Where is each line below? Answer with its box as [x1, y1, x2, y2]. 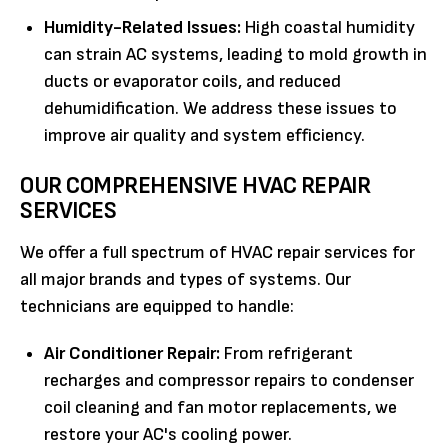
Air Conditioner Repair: [44, 343, 220, 365]
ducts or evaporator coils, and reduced [44, 71, 341, 93]
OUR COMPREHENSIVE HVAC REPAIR [20, 171, 371, 201]
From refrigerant [220, 343, 353, 365]
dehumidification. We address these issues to [44, 98, 397, 120]
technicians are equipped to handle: [20, 296, 294, 318]
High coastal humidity [241, 17, 415, 39]
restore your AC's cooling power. [44, 424, 292, 446]
